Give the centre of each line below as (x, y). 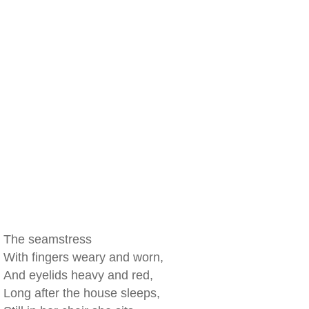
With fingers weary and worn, (83, 257)
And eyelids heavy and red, (78, 275)
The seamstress (48, 239)
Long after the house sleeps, (82, 293)
